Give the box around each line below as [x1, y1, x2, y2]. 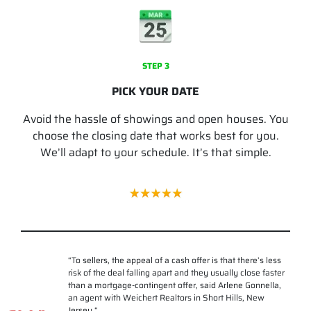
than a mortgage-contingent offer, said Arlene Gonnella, [67, 278, 281, 292]
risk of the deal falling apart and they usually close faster [67, 266, 285, 279]
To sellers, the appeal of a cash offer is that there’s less [71, 253, 281, 267]
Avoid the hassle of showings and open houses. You [22, 110, 289, 128]
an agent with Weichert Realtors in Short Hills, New [67, 291, 264, 304]
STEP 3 [142, 59, 169, 72]
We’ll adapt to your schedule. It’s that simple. [40, 144, 271, 161]
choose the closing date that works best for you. [32, 127, 279, 144]
